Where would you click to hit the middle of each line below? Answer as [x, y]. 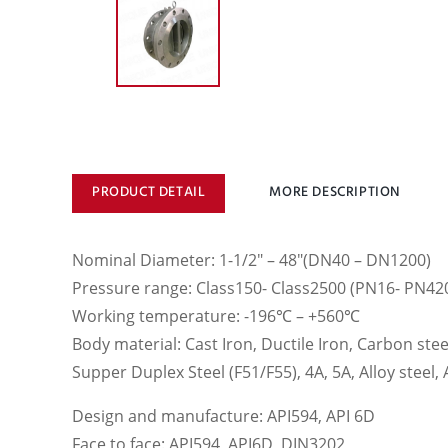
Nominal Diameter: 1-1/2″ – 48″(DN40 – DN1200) [251, 260]
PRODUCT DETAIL [149, 191]
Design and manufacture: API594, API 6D [223, 416]
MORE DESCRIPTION [335, 191]
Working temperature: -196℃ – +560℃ [216, 316]
